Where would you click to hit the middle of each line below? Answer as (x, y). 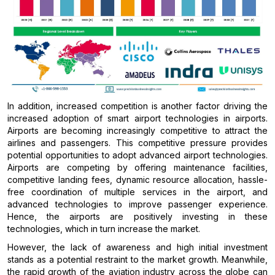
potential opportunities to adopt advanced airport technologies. (137, 155)
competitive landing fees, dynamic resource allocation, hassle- (137, 179)
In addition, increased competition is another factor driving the (137, 106)
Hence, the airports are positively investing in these (137, 216)
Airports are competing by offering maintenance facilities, (137, 167)
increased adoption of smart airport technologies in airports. (137, 118)
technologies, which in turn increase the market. (104, 228)
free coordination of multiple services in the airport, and (137, 192)
